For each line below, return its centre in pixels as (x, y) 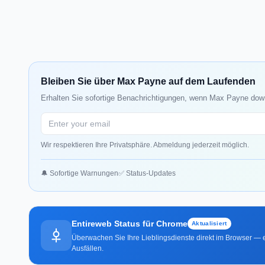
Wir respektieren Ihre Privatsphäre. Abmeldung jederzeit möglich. (145, 145)
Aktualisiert (209, 223)
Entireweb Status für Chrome (130, 223)
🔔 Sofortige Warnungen (80, 173)
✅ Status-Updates (147, 173)
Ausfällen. (88, 248)
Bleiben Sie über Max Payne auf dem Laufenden (148, 81)
